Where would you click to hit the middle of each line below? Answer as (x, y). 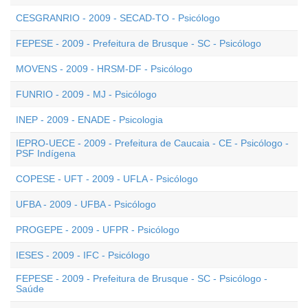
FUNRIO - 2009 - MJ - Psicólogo (86, 94)
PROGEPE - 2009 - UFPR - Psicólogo (98, 230)
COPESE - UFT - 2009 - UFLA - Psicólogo (107, 179)
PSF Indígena (46, 153)
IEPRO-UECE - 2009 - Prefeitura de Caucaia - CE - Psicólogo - (152, 143)
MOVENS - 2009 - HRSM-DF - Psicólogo (104, 69)
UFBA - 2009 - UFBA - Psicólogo (86, 204)
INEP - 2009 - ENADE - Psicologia (89, 120)
